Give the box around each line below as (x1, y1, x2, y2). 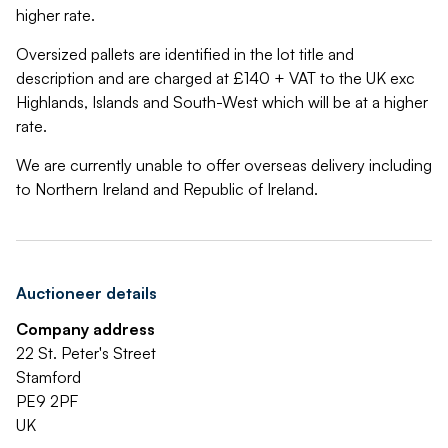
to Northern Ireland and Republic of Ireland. (16, 179, 318, 199)
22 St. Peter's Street (16, 343, 156, 363)
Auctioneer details (16, 283, 157, 303)
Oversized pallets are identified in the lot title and (16, 44, 354, 64)
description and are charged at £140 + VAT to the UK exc (16, 68, 415, 88)
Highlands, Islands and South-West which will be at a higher (16, 92, 428, 112)
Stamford (16, 367, 81, 387)
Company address (16, 319, 155, 339)
